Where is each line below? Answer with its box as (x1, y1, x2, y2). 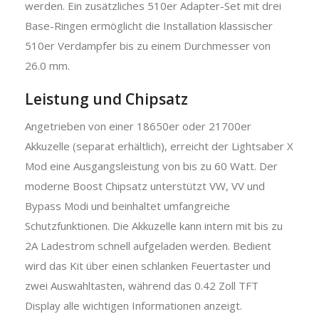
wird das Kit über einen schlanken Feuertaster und (25, 258, 271, 273)
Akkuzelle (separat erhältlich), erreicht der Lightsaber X (25, 138, 293, 153)
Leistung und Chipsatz (25, 88, 188, 109)
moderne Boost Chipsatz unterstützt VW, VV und (25, 178, 265, 193)
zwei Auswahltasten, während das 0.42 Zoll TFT (25, 278, 258, 293)
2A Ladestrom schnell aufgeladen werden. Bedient (25, 238, 271, 253)
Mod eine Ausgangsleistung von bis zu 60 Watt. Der (25, 158, 278, 173)
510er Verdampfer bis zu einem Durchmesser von (25, 38, 271, 53)
